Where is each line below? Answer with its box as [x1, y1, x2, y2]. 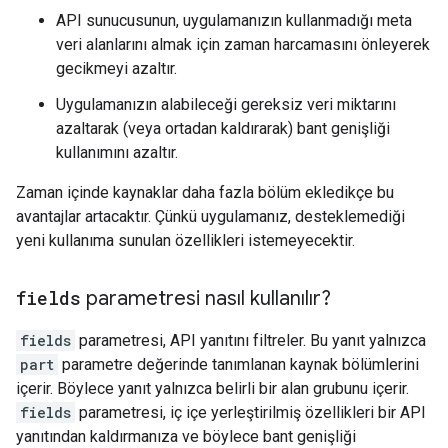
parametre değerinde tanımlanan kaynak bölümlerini [58, 355, 419, 374]
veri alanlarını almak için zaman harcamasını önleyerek [56, 35, 430, 54]
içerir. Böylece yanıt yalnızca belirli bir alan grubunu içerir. [16, 379, 409, 398]
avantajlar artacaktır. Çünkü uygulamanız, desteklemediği [16, 207, 405, 226]
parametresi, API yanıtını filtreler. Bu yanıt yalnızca [75, 331, 426, 350]
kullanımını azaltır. [56, 143, 178, 162]
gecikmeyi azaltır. [56, 59, 177, 78]
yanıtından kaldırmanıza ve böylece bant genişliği [16, 427, 356, 446]
